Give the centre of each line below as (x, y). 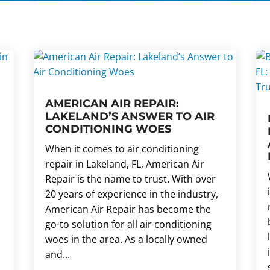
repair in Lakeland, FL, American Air (124, 164)
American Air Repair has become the (128, 209)
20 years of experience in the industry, (131, 194)
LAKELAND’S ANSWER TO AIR (130, 116)
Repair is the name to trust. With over (130, 179)
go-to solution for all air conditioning (128, 224)
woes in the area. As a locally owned (126, 239)
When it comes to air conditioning (122, 149)
